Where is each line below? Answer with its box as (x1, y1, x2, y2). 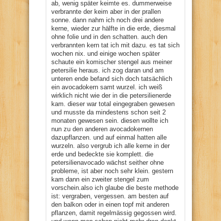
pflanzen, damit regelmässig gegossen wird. (51, 209, 177, 217)
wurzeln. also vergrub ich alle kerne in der (51, 142, 170, 149)
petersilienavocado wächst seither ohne (51, 158, 164, 166)
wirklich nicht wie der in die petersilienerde (51, 91, 171, 99)
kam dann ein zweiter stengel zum (51, 175, 149, 183)
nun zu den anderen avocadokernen (51, 125, 153, 133)
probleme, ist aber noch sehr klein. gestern (51, 167, 173, 175)
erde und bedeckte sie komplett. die (51, 150, 153, 158)
